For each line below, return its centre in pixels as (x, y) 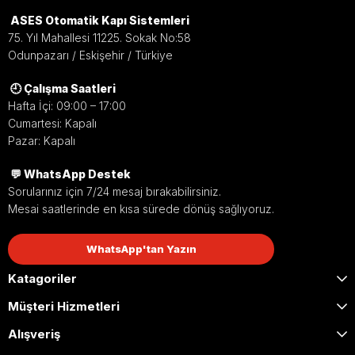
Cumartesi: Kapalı (52, 123)
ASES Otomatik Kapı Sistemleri (100, 20)
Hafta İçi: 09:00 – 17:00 (67, 106)
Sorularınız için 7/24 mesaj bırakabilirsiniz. (115, 191)
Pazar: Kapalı (42, 141)
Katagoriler (42, 279)
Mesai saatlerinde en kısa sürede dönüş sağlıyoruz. (141, 209)
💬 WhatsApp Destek (71, 174)
